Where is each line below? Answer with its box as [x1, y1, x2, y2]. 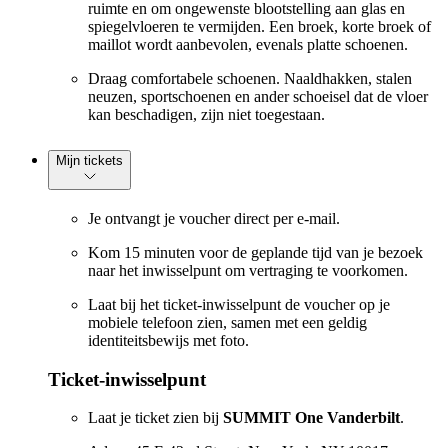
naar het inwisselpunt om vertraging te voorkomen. [88, 261, 408, 279]
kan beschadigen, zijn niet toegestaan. [88, 105, 325, 123]
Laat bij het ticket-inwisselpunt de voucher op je [88, 295, 390, 313]
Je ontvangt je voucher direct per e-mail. [88, 209, 340, 227]
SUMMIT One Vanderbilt [223, 409, 400, 427]
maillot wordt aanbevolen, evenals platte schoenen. [88, 35, 408, 53]
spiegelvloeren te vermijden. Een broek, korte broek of [88, 17, 431, 35]
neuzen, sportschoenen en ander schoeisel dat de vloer [88, 87, 428, 105]
